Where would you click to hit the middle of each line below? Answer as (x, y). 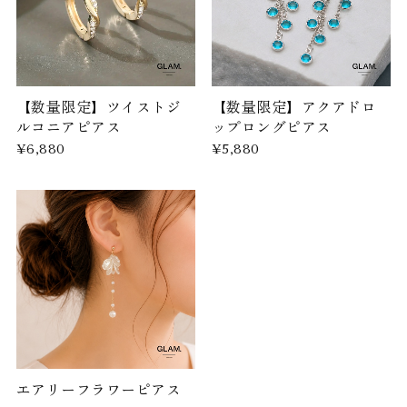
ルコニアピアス (69, 126)
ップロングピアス (271, 126)
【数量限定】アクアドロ (294, 106)
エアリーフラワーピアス (99, 389)
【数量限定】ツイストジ (99, 106)
